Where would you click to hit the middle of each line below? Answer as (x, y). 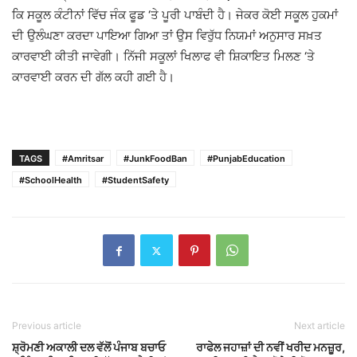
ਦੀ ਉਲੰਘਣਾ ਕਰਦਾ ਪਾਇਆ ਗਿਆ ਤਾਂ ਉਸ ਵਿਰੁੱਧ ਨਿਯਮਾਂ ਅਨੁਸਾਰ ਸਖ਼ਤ (167, 36)
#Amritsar (83, 159)
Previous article (47, 326)
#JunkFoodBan (155, 159)
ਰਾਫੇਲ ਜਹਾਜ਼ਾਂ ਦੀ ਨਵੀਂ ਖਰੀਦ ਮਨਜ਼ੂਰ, (271, 347)
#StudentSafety (135, 180)
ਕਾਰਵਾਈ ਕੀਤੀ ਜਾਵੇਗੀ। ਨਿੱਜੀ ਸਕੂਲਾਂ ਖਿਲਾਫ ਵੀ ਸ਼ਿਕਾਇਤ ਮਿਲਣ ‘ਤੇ (163, 57)
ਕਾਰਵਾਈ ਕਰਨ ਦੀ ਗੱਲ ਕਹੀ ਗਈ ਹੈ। (93, 77)
